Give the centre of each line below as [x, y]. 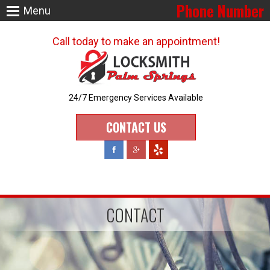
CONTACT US [136, 127]
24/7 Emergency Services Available [136, 98]
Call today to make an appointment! [136, 41]
